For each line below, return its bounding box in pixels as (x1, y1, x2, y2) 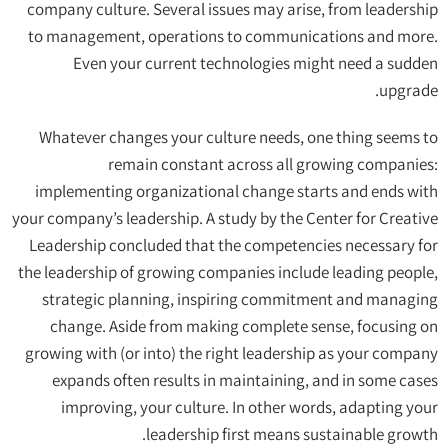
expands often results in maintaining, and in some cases (52, 369, 438, 392)
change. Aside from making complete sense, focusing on (50, 315, 438, 338)
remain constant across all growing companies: (108, 153, 438, 176)
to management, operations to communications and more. (28, 25, 438, 48)
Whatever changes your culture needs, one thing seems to (39, 126, 438, 149)
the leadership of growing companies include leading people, (18, 261, 438, 284)
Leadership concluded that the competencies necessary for (29, 234, 438, 257)
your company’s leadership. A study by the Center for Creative (12, 207, 438, 230)
